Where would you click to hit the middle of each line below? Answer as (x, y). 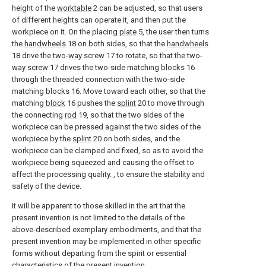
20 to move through (170, 103)
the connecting (38, 115)
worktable (74, 8)
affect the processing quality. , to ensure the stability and (108, 174)
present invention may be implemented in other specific (106, 241)
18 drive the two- (40, 55)
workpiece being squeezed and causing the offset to (103, 162)
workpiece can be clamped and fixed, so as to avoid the (107, 150)
